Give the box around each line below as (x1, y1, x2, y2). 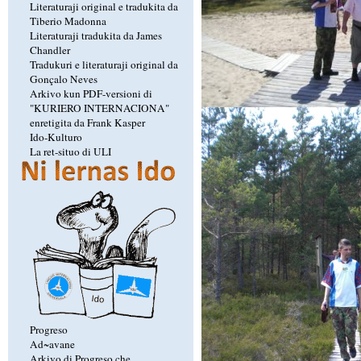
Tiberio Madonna (29, 13, 106, 28)
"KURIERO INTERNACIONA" (29, 100, 169, 115)
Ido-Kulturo (29, 129, 82, 144)
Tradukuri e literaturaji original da (29, 56, 178, 72)
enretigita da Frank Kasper (29, 114, 145, 130)
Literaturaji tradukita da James (29, 27, 162, 43)
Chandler (29, 42, 70, 57)
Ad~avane (29, 336, 75, 351)
